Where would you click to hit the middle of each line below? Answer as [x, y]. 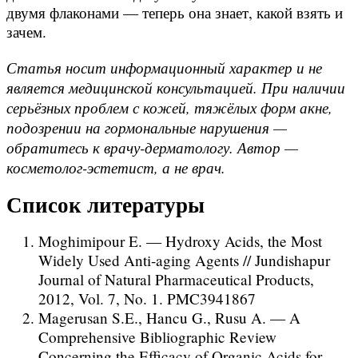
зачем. [26, 32]
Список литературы [105, 204]
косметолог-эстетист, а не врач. [116, 167]
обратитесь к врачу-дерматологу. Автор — [152, 147]
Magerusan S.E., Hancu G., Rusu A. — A [169, 318]
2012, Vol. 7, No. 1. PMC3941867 [147, 299]
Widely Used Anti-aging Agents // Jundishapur [184, 261]
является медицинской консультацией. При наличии [176, 87]
